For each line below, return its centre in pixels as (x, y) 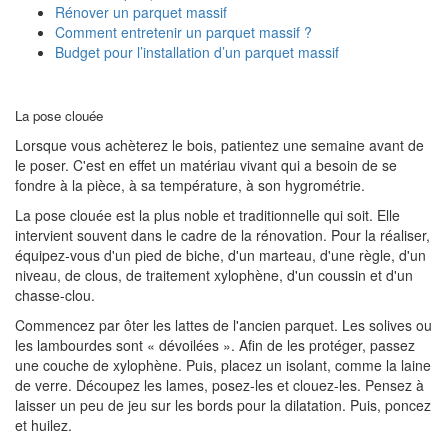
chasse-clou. (55, 295)
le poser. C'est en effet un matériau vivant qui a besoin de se (206, 165)
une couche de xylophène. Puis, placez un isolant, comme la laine (223, 365)
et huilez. (43, 425)
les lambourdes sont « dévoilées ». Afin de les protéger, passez (215, 345)
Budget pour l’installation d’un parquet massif (197, 52)
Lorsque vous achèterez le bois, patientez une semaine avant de (219, 145)
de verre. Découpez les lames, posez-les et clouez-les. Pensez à (219, 385)
